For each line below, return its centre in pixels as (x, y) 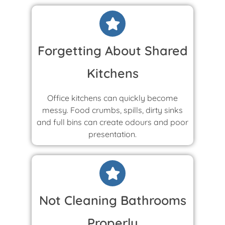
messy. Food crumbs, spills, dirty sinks (113, 110)
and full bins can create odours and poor (113, 122)
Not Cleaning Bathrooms (113, 200)
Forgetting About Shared (113, 50)
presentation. (113, 134)
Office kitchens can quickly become (113, 98)
